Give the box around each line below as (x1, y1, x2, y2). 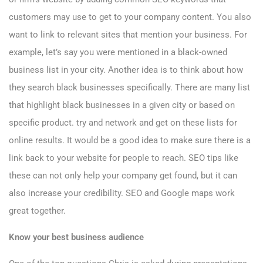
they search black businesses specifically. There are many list (9, 82, 250, 93)
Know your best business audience (9, 232, 144, 243)
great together (9, 205, 63, 217)
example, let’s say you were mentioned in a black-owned (9, 47, 227, 58)
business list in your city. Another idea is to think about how (9, 65, 243, 76)
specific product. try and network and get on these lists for (9, 117, 237, 129)
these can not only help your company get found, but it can (9, 170, 237, 181)
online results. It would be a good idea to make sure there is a (9, 135, 251, 146)
